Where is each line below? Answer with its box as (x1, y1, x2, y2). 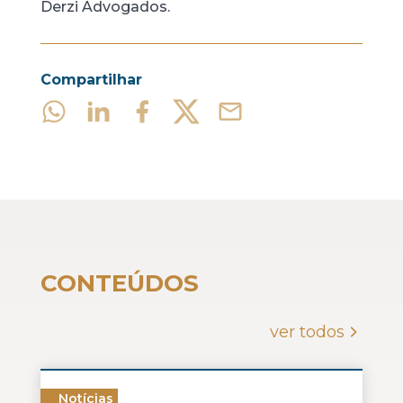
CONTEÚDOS (40, 269, 199, 298)
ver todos (270, 322, 345, 342)
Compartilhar (40, 71, 142, 88)
